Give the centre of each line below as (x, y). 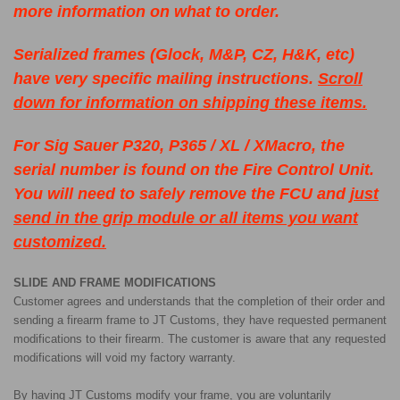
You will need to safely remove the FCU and (182, 194)
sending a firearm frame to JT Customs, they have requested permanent (200, 320)
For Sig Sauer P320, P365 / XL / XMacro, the (179, 146)
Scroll (340, 79)
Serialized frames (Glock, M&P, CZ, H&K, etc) (184, 54)
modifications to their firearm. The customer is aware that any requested (200, 339)
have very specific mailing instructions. (166, 79)
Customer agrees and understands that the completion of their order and (199, 301)
